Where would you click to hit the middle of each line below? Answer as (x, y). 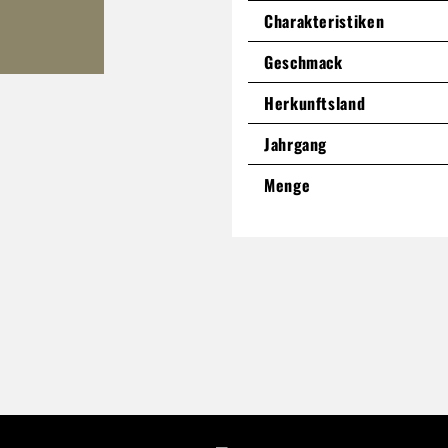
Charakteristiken (324, 20)
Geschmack (303, 61)
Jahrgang (296, 143)
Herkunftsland (315, 102)
